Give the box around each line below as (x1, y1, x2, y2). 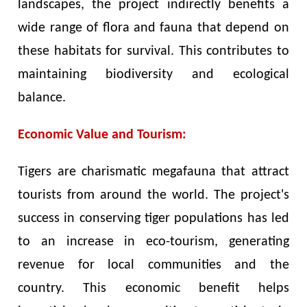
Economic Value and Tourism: (18, 127, 187, 142)
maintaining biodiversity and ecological (18, 67, 289, 82)
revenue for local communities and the (18, 258, 289, 272)
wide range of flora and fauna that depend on (18, 21, 289, 35)
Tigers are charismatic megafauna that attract (18, 164, 289, 179)
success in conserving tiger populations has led (18, 211, 289, 225)
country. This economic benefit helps (18, 281, 289, 295)
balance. (18, 90, 66, 105)
